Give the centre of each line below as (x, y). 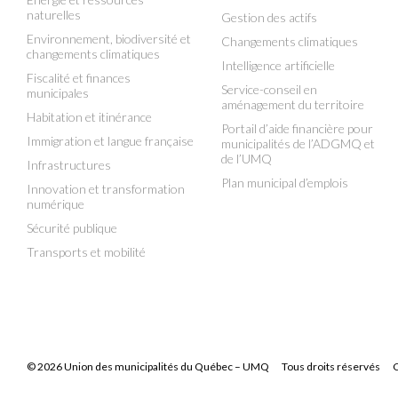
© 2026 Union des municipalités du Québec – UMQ (148, 366)
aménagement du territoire (293, 104)
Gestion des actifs (269, 17)
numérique (56, 204)
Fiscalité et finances (79, 78)
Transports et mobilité (86, 252)
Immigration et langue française (110, 141)
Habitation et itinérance (89, 117)
